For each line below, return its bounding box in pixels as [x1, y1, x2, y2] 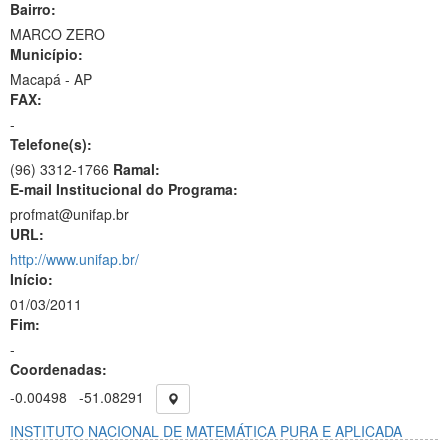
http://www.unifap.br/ [10, 249, 139, 269]
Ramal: [113, 159, 160, 179]
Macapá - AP [10, 69, 92, 89]
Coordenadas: [10, 359, 107, 379]
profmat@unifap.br [10, 204, 129, 224]
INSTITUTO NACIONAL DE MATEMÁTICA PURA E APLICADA [10, 421, 402, 441]
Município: [10, 44, 83, 64]
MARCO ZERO [10, 24, 105, 44]
